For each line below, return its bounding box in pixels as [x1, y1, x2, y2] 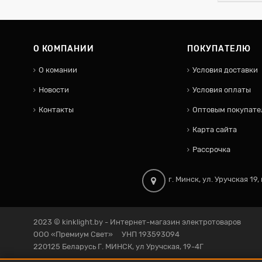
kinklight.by [62, 218, 103, 226]
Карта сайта [192, 125, 237, 134]
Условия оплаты [192, 85, 251, 94]
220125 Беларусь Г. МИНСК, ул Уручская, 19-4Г [33, 242, 204, 251]
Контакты [39, 105, 74, 114]
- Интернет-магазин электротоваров [103, 218, 241, 226]
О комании [39, 65, 77, 74]
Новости [39, 85, 69, 94]
